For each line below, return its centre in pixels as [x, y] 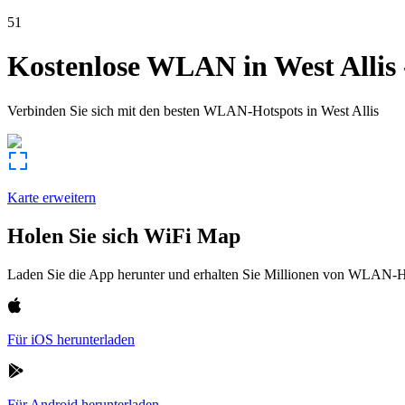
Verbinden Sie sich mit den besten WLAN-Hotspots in [162, 110]
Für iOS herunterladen [71, 339]
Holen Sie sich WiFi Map [124, 235]
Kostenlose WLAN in [137, 66]
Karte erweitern [52, 197]
